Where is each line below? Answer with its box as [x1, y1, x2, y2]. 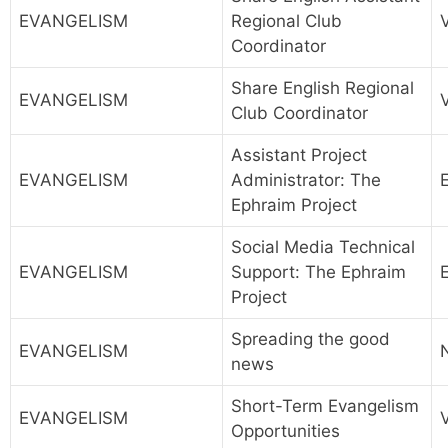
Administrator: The [231, 170, 381, 191]
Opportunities [231, 421, 340, 442]
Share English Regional [231, 78, 414, 99]
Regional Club [231, 11, 342, 32]
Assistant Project [231, 145, 367, 166]
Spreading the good [231, 329, 390, 350]
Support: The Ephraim [231, 262, 406, 283]
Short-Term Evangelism [231, 396, 419, 417]
